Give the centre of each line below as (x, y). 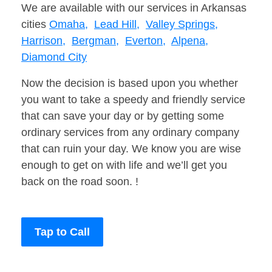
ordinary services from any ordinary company (130, 133)
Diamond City (54, 57)
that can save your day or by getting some (123, 116)
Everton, (145, 41)
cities (35, 25)
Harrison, (43, 41)
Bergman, (95, 41)
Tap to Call (62, 232)
